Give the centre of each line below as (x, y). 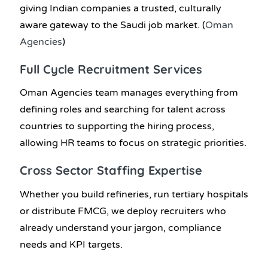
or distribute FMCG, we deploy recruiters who (123, 211)
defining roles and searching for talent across (123, 110)
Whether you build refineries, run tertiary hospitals (134, 194)
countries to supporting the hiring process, (117, 127)
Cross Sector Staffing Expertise (111, 170)
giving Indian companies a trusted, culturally (121, 8)
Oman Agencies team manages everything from (129, 93)
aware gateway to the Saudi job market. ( (112, 25)
